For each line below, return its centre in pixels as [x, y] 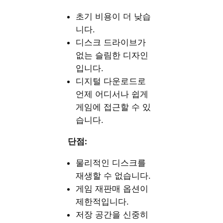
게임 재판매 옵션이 [112, 188]
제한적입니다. [103, 201]
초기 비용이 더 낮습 [113, 16]
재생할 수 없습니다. [113, 175]
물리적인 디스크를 [111, 163]
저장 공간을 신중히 [112, 214]
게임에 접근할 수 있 [113, 107]
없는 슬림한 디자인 [112, 55]
